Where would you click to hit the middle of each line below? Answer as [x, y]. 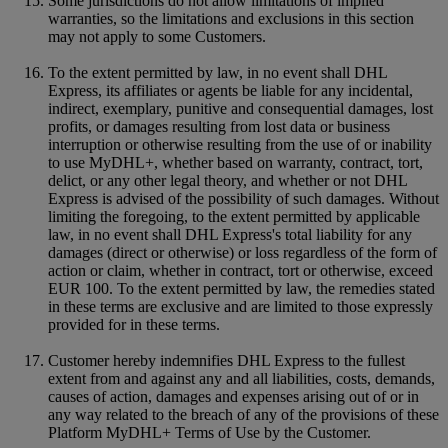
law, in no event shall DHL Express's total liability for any [230, 234]
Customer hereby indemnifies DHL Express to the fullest [226, 360]
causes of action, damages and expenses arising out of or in [233, 396]
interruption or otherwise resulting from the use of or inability [240, 144]
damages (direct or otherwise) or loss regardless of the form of [242, 252]
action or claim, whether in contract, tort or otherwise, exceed [240, 270]
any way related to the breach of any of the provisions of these [243, 414]
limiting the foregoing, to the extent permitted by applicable [234, 216]
